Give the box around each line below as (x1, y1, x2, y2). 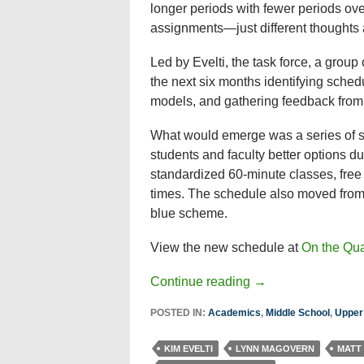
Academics (207, 307, 261, 318)
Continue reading (149, 275, 253, 288)
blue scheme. (149, 206, 227, 220)
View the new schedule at (149, 240, 301, 254)
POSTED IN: (149, 307, 208, 318)
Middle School (265, 307, 330, 318)
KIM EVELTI (163, 344, 213, 353)
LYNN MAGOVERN (235, 344, 314, 353)
